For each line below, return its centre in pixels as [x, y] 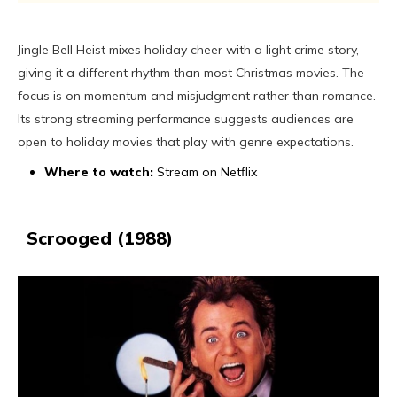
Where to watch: [101, 172]
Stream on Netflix [207, 172]
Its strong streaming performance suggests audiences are [186, 119]
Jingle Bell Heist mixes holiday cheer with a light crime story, [188, 50]
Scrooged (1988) [100, 238]
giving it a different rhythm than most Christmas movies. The [191, 73]
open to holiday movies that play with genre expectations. [186, 142]
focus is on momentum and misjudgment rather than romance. [197, 96]
